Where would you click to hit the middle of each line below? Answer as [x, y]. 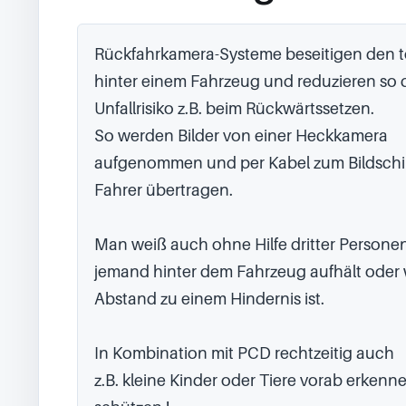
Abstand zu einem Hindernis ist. [209, 299]
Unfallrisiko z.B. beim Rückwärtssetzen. [234, 108]
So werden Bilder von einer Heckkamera [241, 135]
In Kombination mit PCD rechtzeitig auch [244, 353]
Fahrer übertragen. [164, 190]
